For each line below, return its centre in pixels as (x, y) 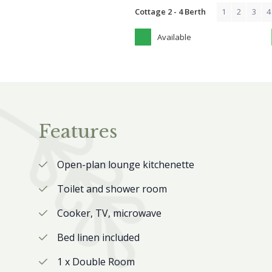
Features (78, 131)
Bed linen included (98, 237)
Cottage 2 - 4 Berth (171, 12)
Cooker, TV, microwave (109, 213)
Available (174, 37)
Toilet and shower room (112, 189)
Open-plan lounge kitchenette (126, 165)
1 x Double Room (96, 262)
